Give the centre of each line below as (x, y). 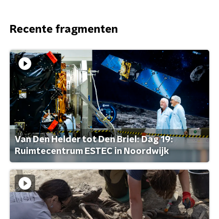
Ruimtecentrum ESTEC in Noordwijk (92, 151)
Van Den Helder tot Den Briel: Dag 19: (94, 140)
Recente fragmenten (64, 29)
